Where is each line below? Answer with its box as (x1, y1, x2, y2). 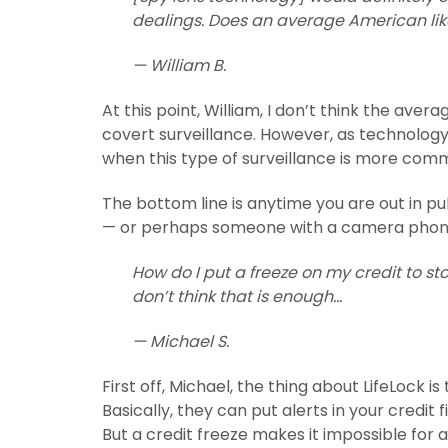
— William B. (132, 54, 226, 78)
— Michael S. (132, 330, 229, 354)
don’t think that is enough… (132, 285, 342, 309)
